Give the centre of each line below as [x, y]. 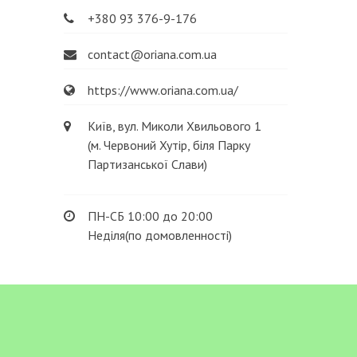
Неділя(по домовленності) [160, 235]
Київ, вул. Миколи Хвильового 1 [175, 126]
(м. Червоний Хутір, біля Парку [169, 145]
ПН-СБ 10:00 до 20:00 [151, 216]
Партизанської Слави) [148, 164]
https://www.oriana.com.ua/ [163, 90]
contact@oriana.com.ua [153, 54]
